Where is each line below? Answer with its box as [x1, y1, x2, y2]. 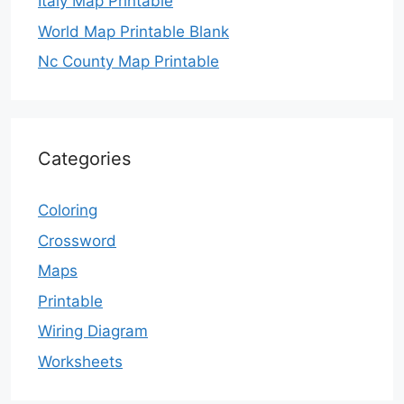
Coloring [38, 201, 97, 220]
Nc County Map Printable [38, 52, 219, 71]
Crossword [38, 231, 116, 250]
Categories [38, 148, 131, 170]
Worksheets [38, 352, 123, 371]
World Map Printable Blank [38, 22, 229, 41]
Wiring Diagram [38, 322, 148, 341]
